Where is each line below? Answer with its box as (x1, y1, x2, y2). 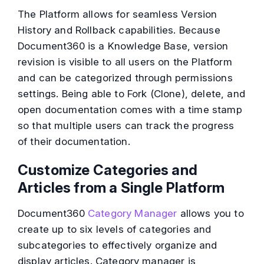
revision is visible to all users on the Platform (18, 56, 232, 68)
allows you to (177, 207, 244, 220)
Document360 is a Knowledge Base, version (18, 40, 229, 52)
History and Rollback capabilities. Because (18, 24, 220, 37)
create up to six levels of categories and (18, 223, 212, 236)
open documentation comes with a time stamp (18, 104, 242, 116)
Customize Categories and (18, 161, 197, 179)
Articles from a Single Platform (18, 179, 225, 197)
